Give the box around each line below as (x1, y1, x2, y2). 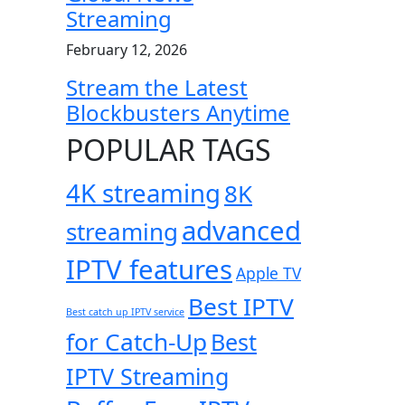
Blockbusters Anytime (66, 97, 290, 127)
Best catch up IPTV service (66, 305, 184, 318)
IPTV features (66, 250, 232, 287)
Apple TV (236, 261, 301, 284)
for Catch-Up (66, 325, 207, 358)
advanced (182, 212, 301, 249)
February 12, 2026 (66, 39, 187, 60)
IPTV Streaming (66, 360, 229, 391)
